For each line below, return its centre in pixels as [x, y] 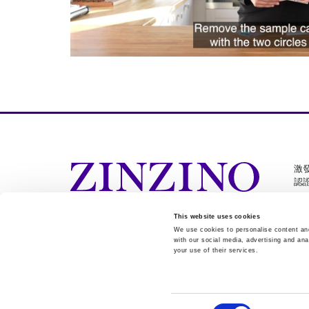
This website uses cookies [217, 216]
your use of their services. [216, 251]
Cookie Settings [122, 242]
